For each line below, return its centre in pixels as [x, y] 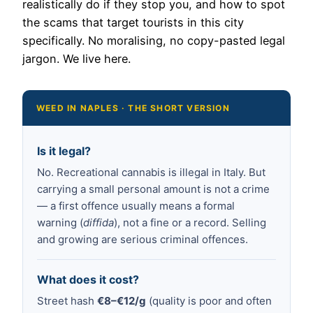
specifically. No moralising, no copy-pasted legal [154, 40]
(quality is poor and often [209, 300]
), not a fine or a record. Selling [190, 222]
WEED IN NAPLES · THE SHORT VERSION [133, 108]
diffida [99, 222]
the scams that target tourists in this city [133, 22]
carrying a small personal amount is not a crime [153, 189]
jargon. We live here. [77, 58]
